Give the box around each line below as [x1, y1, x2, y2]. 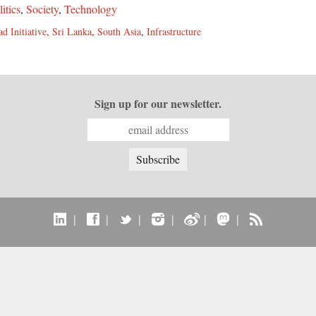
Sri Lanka [52, 25, 92, 38]
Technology [64, 1, 117, 16]
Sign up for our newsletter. [95, 95, 221, 111]
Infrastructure [147, 25, 201, 38]
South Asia [97, 25, 141, 38]
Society [26, 1, 59, 16]
